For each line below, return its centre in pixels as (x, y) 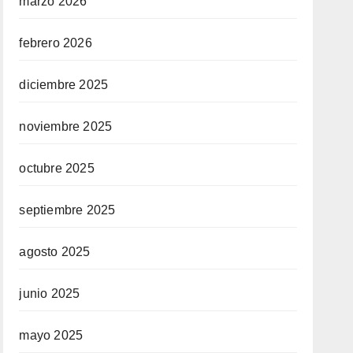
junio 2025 (50, 293)
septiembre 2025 (67, 210)
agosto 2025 (55, 251)
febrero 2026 (56, 43)
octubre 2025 (57, 168)
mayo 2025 (51, 335)
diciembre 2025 (64, 84)
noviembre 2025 (66, 126)
